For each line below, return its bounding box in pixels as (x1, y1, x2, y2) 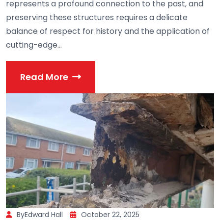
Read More (20, 71, 68, 83)
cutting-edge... (6, 39, 62, 51)
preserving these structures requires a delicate (6, 11, 188, 23)
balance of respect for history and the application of (6, 25, 210, 37)
